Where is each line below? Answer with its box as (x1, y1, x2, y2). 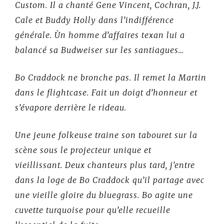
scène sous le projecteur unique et (15, 145, 151, 155)
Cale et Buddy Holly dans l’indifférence (15, 15, 174, 25)
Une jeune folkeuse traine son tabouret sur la (15, 130, 197, 140)
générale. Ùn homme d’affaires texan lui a (15, 30, 185, 40)
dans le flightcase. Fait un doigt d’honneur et (15, 87, 197, 98)
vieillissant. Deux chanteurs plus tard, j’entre (15, 160, 195, 170)
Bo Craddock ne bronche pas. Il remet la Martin (15, 72, 206, 83)
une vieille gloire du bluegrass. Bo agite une (15, 190, 193, 200)
